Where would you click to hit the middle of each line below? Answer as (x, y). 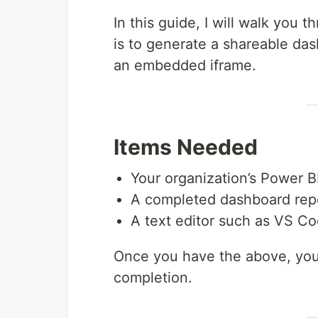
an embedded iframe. (185, 66)
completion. (153, 278)
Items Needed (186, 147)
